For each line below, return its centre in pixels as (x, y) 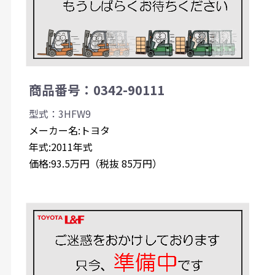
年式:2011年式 (60, 147)
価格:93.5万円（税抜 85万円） (95, 164)
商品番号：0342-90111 (96, 90)
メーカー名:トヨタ (69, 130)
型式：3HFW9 (60, 114)
